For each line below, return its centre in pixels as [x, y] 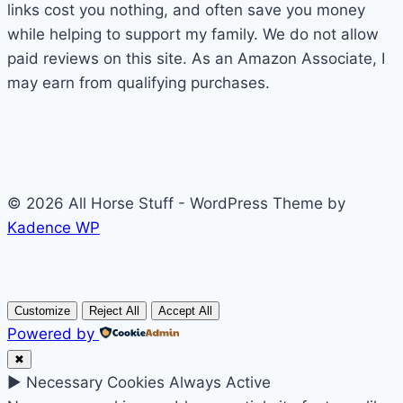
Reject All [114, 311]
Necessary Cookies [95, 383]
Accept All [185, 311]
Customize [42, 311]
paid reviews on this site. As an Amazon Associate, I [196, 59]
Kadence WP [54, 228]
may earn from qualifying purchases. [139, 83]
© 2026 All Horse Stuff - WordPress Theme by [176, 204]
